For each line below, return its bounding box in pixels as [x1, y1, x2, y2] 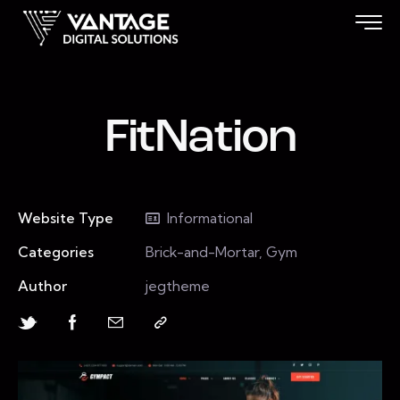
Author [18, 276, 67, 295]
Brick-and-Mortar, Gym [145, 242, 297, 261]
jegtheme [145, 276, 210, 295]
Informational [166, 208, 253, 227]
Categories [18, 242, 94, 261]
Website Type [18, 208, 113, 227]
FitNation [104, 114, 296, 162]
